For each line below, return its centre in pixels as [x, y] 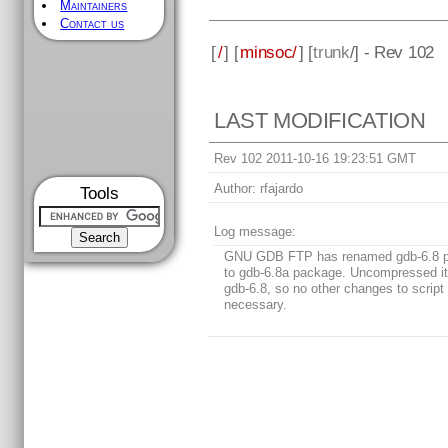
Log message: [255, 232]
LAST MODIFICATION [320, 121]
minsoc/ [269, 51]
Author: [235, 189]
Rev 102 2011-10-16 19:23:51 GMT [315, 159]
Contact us [92, 23]
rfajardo [280, 189]
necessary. [256, 305]
